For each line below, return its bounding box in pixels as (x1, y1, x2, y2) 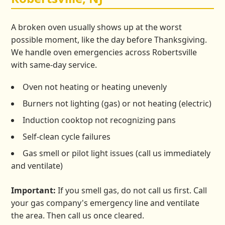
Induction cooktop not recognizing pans (23, 115, 176, 126)
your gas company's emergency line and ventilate (11, 197, 200, 209)
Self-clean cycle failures (23, 131, 111, 143)
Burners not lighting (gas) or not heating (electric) (23, 98, 212, 109)
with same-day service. (11, 59, 97, 71)
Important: (11, 185, 56, 196)
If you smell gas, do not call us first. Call (56, 185, 207, 196)
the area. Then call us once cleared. (11, 210, 145, 221)
